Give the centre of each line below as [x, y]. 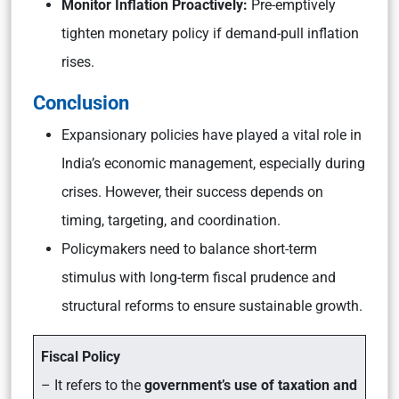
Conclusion [81, 102]
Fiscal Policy [81, 357]
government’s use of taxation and [249, 385]
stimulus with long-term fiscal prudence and [199, 277]
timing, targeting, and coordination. [171, 220]
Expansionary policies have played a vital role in [212, 135]
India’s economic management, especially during [213, 163]
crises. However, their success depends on [192, 192]
